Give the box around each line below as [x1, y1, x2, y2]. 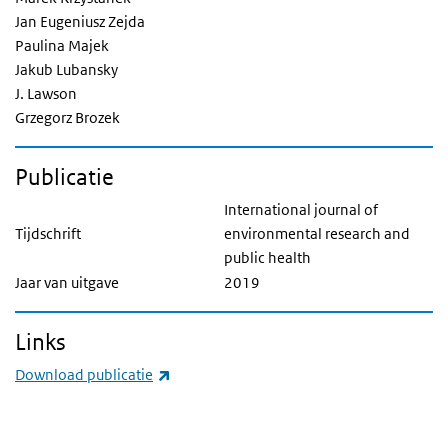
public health [224, 248, 311, 267]
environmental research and [224, 224, 410, 243]
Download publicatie [15, 365, 153, 385]
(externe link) [170, 364, 260, 384]
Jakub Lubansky [15, 60, 118, 79]
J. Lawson [15, 84, 77, 103]
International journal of [224, 200, 378, 219]
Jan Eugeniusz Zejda [15, 12, 145, 31]
